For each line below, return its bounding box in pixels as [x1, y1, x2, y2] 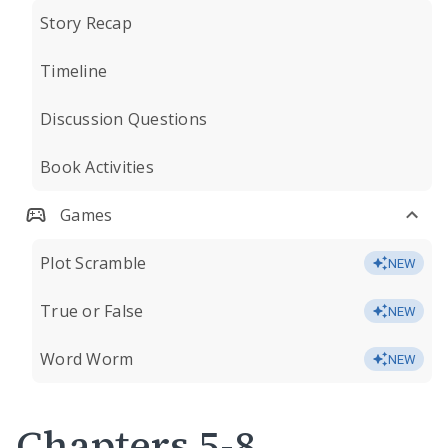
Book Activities [40, 156, 154, 178]
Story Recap [40, 12, 132, 34]
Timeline [40, 60, 107, 82]
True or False [40, 300, 144, 322]
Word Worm [40, 348, 134, 370]
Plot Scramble [40, 252, 147, 274]
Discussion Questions [40, 108, 207, 130]
